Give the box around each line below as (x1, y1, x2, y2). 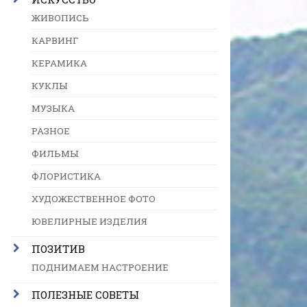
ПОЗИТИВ (32, 242, 85, 256)
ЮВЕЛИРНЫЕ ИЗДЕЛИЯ (32, 215, 147, 228)
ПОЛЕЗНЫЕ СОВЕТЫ (32, 288, 139, 302)
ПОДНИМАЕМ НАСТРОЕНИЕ (32, 261, 169, 273)
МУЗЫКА (32, 102, 75, 114)
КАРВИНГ (32, 34, 78, 47)
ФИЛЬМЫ (32, 147, 79, 160)
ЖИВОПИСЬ (32, 12, 89, 24)
